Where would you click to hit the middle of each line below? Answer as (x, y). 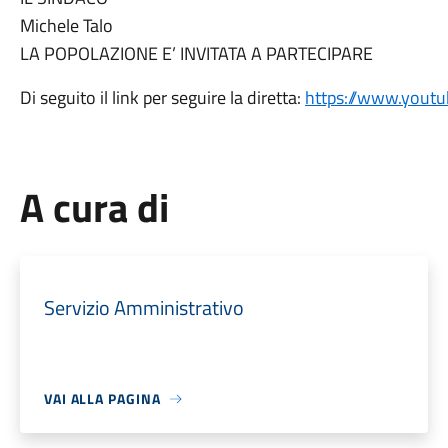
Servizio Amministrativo (143, 307)
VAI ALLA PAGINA (102, 398)
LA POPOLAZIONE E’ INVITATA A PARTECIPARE (196, 53)
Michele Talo (66, 25)
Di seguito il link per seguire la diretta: (162, 97)
